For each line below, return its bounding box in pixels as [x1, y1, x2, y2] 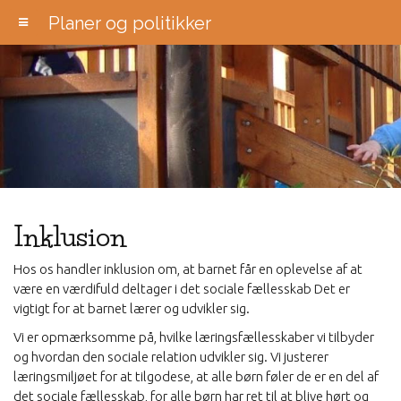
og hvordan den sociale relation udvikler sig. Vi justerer [13, 349, 328, 364]
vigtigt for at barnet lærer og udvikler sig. [13, 301, 250, 316]
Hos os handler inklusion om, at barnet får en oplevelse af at [13, 261, 363, 277]
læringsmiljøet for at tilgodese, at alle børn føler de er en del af [13, 369, 379, 384]
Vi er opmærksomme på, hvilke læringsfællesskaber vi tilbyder [13, 329, 374, 345]
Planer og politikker [48, 13, 211, 34]
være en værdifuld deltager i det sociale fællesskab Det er [13, 281, 350, 296]
